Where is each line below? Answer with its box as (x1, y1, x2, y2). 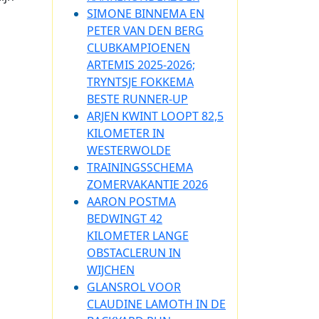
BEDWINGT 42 (87, 211, 162, 226)
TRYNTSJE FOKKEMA (87, 74, 194, 90)
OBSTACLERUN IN (87, 245, 181, 261)
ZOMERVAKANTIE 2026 (87, 177, 208, 192)
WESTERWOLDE (87, 142, 171, 158)
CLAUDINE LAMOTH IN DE (87, 296, 226, 312)
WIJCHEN (87, 262, 135, 278)
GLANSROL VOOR (87, 279, 181, 295)
